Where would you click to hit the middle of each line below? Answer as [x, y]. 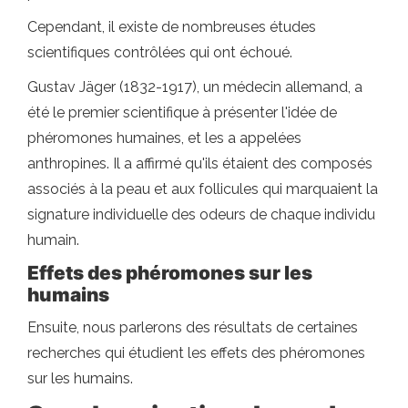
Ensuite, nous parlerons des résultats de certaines [193, 327]
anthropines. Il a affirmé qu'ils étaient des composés [200, 163]
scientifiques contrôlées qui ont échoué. [160, 52]
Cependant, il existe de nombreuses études [172, 27]
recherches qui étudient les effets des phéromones [196, 353]
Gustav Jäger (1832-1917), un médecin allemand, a [195, 87]
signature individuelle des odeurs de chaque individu [201, 214]
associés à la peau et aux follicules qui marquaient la [203, 189]
